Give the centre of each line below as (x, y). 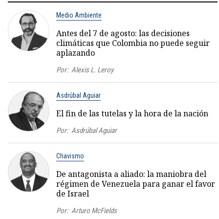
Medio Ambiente (79, 15)
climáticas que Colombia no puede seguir (133, 43)
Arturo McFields (94, 210)
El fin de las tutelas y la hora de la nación (132, 113)
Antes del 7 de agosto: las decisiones (123, 33)
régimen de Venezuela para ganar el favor (135, 184)
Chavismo (70, 156)
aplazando (75, 53)
